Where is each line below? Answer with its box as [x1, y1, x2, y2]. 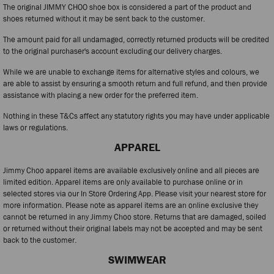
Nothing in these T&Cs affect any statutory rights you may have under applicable [3, 110, 270, 121]
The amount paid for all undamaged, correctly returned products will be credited [3, 34, 269, 45]
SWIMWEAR [108, 253, 166, 267]
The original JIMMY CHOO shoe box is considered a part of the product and [3, 1, 251, 12]
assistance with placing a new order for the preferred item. [3, 89, 198, 100]
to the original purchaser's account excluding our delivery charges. [3, 45, 222, 56]
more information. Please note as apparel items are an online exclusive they [3, 199, 258, 210]
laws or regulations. [3, 122, 68, 133]
